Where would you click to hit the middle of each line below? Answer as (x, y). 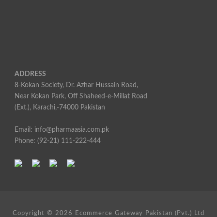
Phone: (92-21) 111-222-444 (58, 141)
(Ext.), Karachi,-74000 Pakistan (60, 108)
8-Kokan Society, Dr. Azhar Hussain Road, (76, 85)
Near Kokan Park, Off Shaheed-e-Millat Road (81, 96)
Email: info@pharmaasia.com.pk (62, 130)
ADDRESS (30, 74)
